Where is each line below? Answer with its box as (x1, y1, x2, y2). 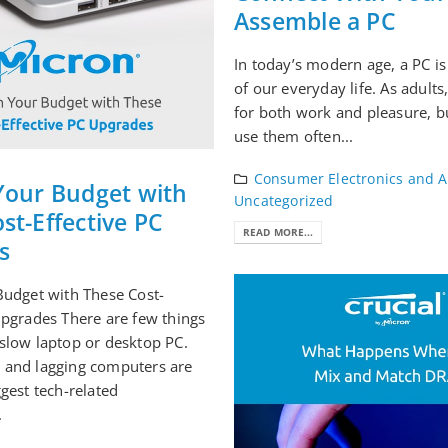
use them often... (234, 125, 354, 146)
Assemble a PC (234, 5, 396, 37)
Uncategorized (234, 191, 334, 210)
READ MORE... (243, 225, 314, 240)
